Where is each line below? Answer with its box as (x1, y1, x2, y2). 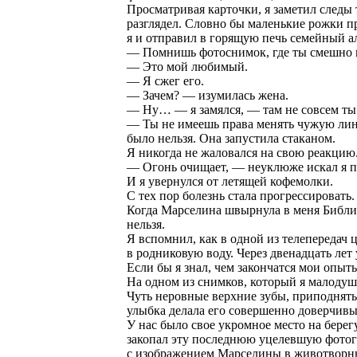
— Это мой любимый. (127, 60, 248, 73)
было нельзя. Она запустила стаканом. (127, 131, 335, 145)
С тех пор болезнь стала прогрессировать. (127, 189, 355, 202)
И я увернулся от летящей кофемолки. (127, 175, 333, 188)
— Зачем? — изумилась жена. (127, 88, 288, 102)
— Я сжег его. (127, 74, 204, 88)
